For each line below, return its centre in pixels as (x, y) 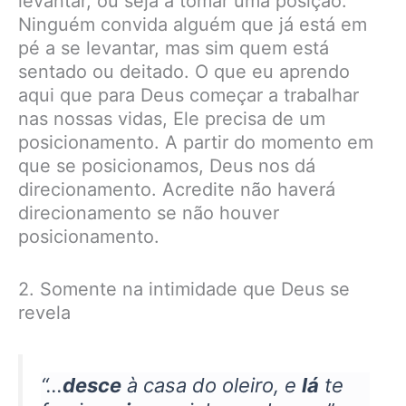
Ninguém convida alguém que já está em (193, 25)
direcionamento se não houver (149, 213)
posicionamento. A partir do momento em (196, 143)
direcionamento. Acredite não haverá (177, 190)
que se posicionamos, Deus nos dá (167, 166)
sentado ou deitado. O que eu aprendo (184, 72)
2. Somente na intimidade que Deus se (184, 290)
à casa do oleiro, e (212, 386)
